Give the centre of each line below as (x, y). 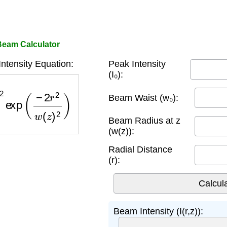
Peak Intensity (137, 64)
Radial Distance (140, 149)
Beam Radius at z (144, 121)
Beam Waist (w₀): (143, 98)
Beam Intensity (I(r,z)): (158, 211)
